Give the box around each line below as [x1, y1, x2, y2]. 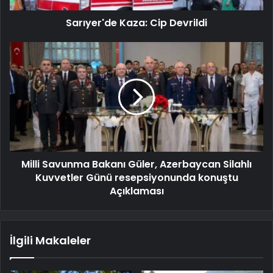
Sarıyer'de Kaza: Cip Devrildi [66, 16, 207, 30]
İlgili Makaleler [10, 233, 91, 249]
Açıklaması [109, 184, 164, 199]
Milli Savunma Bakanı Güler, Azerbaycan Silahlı [21, 157, 252, 172]
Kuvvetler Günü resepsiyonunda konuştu [35, 171, 238, 185]
